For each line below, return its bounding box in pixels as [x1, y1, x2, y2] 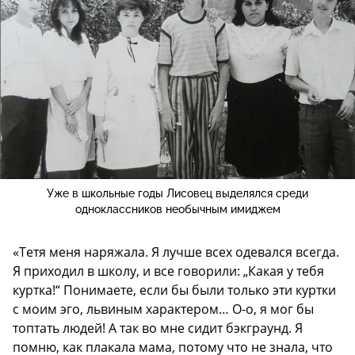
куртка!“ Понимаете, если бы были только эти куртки [13, 281, 336, 299]
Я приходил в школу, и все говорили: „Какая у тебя [13, 261, 324, 280]
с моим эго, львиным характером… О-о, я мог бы [13, 300, 314, 318]
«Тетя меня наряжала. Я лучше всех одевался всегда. [13, 242, 339, 261]
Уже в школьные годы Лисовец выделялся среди [47, 186, 308, 200]
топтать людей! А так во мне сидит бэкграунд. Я [13, 319, 303, 337]
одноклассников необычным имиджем [74, 202, 281, 216]
